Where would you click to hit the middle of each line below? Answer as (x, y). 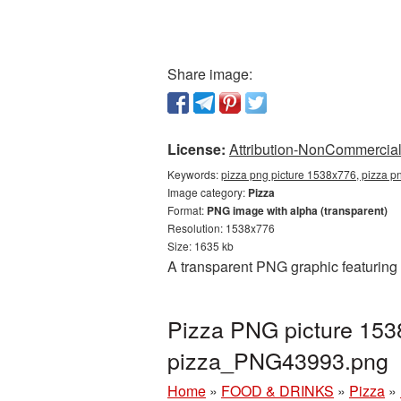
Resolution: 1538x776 (221, 228)
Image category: (208, 192)
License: (196, 149)
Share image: (210, 74)
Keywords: (194, 174)
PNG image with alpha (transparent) (297, 210)
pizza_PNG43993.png (278, 360)
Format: (187, 210)
